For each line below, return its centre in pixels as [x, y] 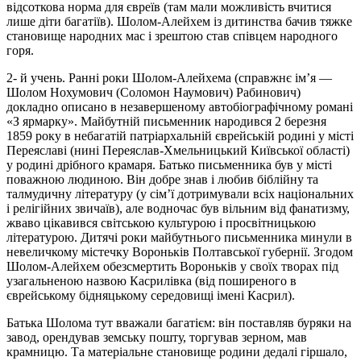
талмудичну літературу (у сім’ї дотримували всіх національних [180, 193]
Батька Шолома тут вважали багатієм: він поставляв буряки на [179, 322]
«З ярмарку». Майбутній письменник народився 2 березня [166, 121]
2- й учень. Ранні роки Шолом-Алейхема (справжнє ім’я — [169, 77]
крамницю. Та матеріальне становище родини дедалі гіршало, [177, 351]
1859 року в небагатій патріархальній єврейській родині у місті [180, 135]
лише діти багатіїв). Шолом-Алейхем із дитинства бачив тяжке [179, 21]
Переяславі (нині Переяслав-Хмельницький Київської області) [178, 150]
